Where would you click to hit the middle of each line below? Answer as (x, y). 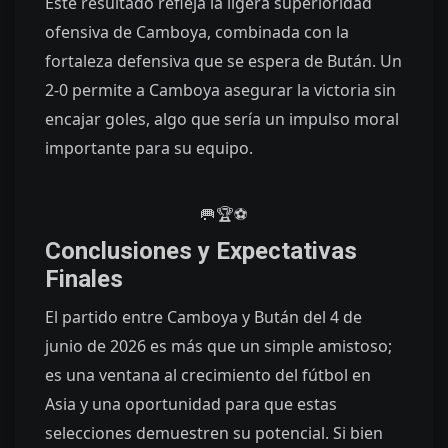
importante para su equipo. (149, 147)
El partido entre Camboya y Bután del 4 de (203, 316)
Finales (84, 278)
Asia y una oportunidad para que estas (191, 403)
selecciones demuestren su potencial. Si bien (214, 432)
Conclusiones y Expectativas (201, 250)
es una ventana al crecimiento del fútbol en (208, 374)
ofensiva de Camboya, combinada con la (197, 31)
